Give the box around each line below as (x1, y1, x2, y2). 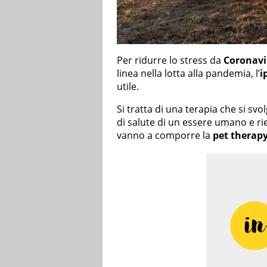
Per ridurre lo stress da (117, 54, 223, 67)
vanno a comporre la (117, 129, 213, 142)
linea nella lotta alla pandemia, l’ (117, 67, 260, 80)
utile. (117, 80, 139, 94)
